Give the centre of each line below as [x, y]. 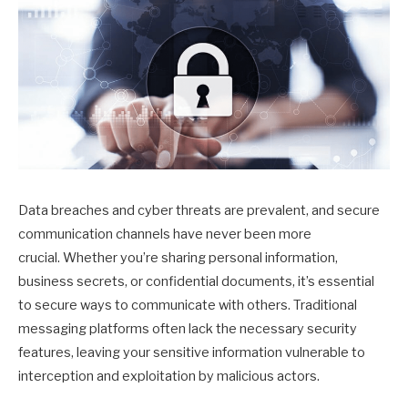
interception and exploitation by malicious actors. [169, 376]
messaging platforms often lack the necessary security [188, 329]
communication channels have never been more [165, 234]
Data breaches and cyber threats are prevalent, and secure [199, 210]
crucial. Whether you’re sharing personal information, [178, 258]
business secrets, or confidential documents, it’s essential [196, 281]
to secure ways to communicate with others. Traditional [188, 305]
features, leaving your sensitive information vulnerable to [192, 352]
